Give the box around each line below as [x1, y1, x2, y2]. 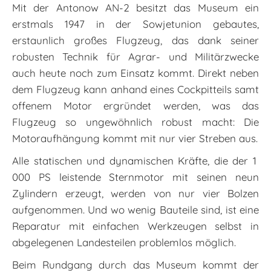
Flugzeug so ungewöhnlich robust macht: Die [12, 115, 259, 128]
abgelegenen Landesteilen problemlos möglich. [12, 235, 236, 249]
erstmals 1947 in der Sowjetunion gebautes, [12, 17, 259, 30]
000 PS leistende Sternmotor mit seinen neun [12, 170, 259, 183]
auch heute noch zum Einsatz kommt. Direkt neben [12, 66, 259, 79]
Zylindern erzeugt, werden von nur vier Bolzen [12, 186, 259, 200]
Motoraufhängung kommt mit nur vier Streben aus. [12, 131, 258, 145]
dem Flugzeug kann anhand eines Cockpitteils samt [12, 82, 259, 96]
